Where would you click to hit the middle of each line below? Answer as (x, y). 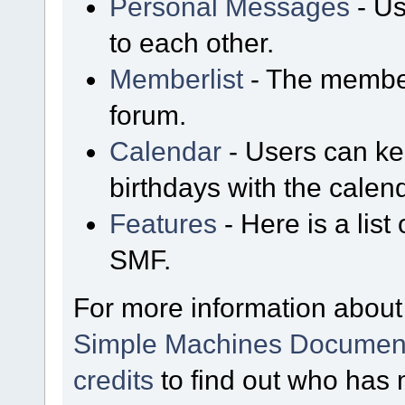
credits (114, 379)
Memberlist (177, 79)
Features (164, 224)
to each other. (192, 43)
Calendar (166, 151)
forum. (148, 115)
